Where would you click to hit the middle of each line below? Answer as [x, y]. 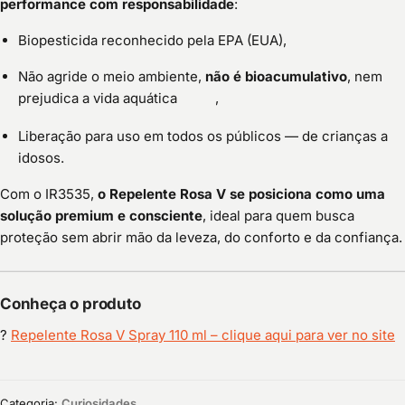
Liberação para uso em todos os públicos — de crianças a [203, 137]
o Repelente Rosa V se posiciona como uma [241, 194]
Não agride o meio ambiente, [112, 76]
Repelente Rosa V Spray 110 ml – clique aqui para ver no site [203, 335]
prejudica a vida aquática [98, 98]
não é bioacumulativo [276, 76]
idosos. [41, 158]
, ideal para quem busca [278, 216]
